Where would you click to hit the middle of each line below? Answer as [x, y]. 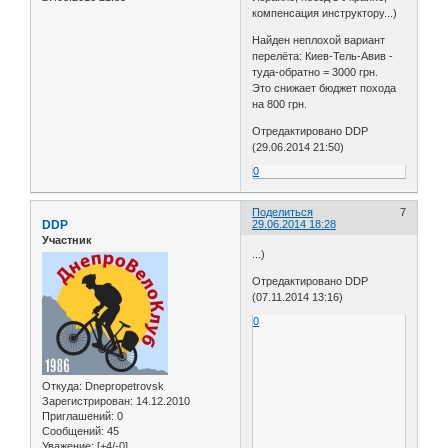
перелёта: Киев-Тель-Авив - [323, 56]
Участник [67, 240]
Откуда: [62, 386]
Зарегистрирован [86, 401]
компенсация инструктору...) [325, 13]
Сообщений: [73, 431]
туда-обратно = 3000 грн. [315, 72]
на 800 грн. [280, 104]
